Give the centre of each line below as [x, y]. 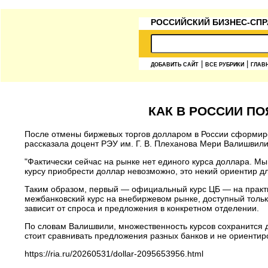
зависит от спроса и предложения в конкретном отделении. [142, 208]
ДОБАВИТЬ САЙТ [175, 65]
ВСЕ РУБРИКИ [225, 65]
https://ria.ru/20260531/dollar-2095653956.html [114, 253]
